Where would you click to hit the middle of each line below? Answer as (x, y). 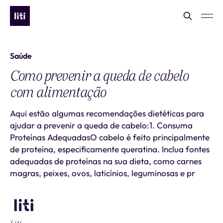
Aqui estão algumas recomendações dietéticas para (107, 113)
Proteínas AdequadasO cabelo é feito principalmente (110, 137)
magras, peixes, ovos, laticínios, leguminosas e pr (103, 173)
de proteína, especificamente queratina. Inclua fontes (110, 149)
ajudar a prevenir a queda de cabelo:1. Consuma (101, 125)
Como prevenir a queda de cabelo (99, 76)
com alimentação (58, 92)
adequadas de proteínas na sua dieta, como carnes (106, 161)
